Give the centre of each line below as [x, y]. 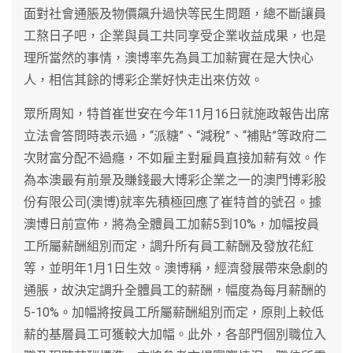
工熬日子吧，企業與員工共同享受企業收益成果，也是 [175, 35]
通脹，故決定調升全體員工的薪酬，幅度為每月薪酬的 [175, 290]
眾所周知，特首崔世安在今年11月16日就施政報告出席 [176, 113]
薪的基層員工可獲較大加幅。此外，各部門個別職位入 [175, 334]
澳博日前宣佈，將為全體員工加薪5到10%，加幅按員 [171, 224]
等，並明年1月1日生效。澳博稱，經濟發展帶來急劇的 [176, 268]
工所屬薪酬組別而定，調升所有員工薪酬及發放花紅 [169, 246]
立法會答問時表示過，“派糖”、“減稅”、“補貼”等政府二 [175, 136]
